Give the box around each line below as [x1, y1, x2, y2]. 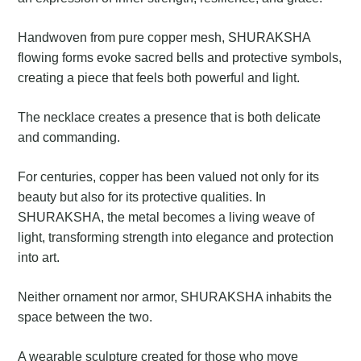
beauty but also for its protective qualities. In [18, 190, 267, 205]
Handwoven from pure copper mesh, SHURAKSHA [18, 31, 311, 45]
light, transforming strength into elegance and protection [18, 230, 334, 245]
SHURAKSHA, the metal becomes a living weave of [18, 210, 315, 225]
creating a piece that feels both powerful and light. [18, 71, 301, 85]
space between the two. [18, 310, 153, 325]
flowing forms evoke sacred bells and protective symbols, [18, 51, 342, 65]
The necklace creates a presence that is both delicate [18, 110, 322, 125]
